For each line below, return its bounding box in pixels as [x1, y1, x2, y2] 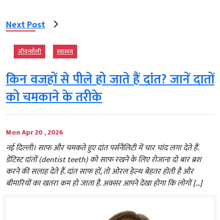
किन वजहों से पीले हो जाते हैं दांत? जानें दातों [6, 69, 214, 90]
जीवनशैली [18, 46, 41, 56]
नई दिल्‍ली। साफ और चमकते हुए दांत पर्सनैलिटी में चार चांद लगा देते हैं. [6, 141, 198, 155]
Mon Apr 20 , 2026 [6, 126, 63, 138]
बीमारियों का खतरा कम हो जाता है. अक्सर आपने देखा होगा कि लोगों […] [6, 176, 202, 190]
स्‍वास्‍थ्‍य [57, 46, 73, 56]
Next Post [6, 18, 45, 33]
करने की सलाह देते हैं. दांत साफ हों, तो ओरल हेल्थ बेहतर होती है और [6, 165, 193, 178]
